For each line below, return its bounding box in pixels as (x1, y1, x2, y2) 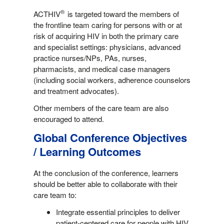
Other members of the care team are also (33, 102, 168, 113)
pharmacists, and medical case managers (33, 63, 170, 74)
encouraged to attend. (33, 113, 104, 124)
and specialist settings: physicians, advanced (33, 41, 180, 52)
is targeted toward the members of (67, 8, 179, 19)
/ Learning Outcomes (33, 143, 141, 160)
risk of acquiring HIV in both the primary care (33, 30, 178, 41)
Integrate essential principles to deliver (55, 206, 180, 217)
